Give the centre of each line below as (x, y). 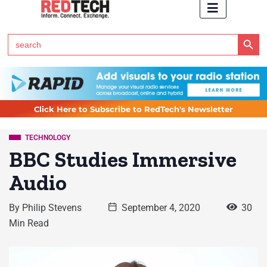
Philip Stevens (52, 208)
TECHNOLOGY (48, 138)
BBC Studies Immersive (123, 160)
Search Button (249, 33)
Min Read (29, 223)
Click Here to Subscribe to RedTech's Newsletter (133, 110)
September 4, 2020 (161, 208)
